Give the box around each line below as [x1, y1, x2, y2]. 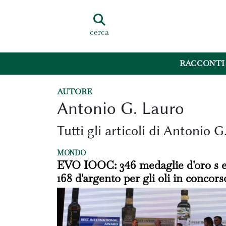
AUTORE [56, 86, 92, 97]
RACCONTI [180, 58, 225, 69]
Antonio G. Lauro [56, 98, 184, 119]
